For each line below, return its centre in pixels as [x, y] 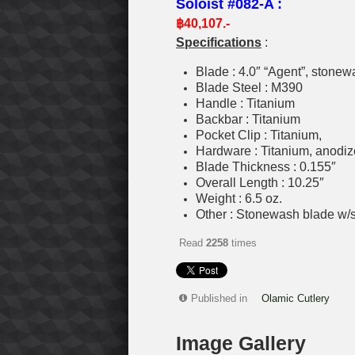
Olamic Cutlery [296, 298]
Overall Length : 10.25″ [260, 182]
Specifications [219, 42]
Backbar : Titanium [248, 119]
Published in [219, 298]
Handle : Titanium [245, 103]
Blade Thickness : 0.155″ [266, 166]
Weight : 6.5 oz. [239, 198]
